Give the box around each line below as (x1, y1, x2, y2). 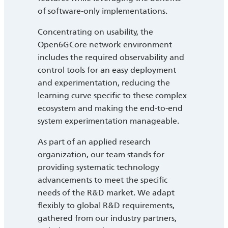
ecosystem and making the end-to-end (38, 103, 183, 113)
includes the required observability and (38, 52, 184, 63)
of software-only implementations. (38, 6, 167, 16)
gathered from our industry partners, (38, 213, 177, 223)
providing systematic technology (38, 162, 159, 173)
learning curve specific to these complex (38, 91, 187, 101)
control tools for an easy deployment (38, 65, 176, 75)
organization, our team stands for (38, 150, 164, 160)
